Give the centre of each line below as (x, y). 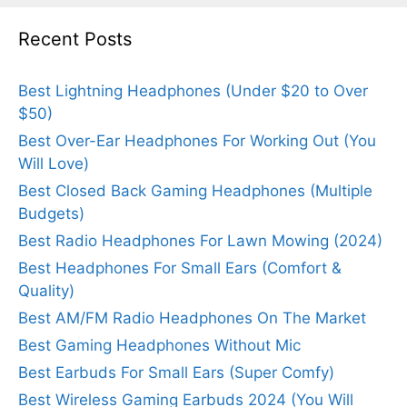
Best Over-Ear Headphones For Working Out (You (197, 141)
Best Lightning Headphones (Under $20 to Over (193, 91)
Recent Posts (75, 39)
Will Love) (54, 164)
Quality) (46, 291)
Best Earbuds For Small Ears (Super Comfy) (176, 372)
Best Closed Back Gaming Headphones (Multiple (195, 191)
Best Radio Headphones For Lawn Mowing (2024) (200, 241)
